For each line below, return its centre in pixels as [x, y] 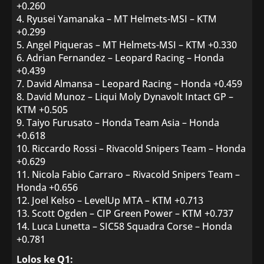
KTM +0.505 [42, 110]
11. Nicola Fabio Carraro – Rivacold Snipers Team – [128, 174]
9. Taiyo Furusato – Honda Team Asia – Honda [118, 123]
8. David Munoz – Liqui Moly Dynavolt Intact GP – [125, 97]
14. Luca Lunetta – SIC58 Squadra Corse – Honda [124, 226]
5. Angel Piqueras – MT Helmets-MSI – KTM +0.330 [127, 45]
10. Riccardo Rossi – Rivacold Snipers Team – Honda [131, 148]
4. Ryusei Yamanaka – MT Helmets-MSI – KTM [117, 19]
